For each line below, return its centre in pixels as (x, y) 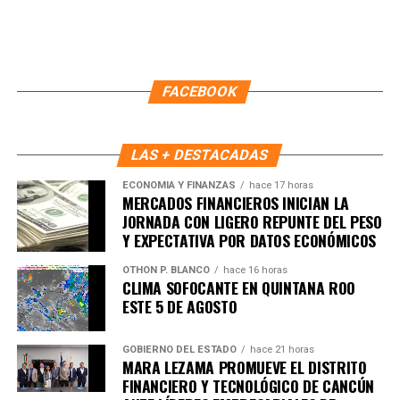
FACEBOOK (200, 92)
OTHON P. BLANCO (166, 270)
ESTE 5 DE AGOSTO (179, 306)
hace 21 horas (282, 350)
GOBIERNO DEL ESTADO (179, 350)
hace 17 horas (281, 185)
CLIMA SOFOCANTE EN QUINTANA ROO (238, 287)
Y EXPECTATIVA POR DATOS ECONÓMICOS (249, 240)
